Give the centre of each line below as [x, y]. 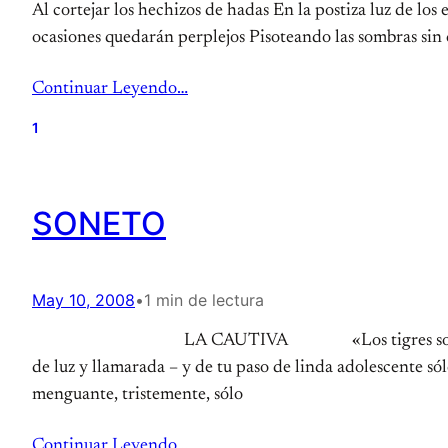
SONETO [99, 223]
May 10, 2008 [83, 300]
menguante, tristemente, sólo [137, 395]
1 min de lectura [204, 300]
